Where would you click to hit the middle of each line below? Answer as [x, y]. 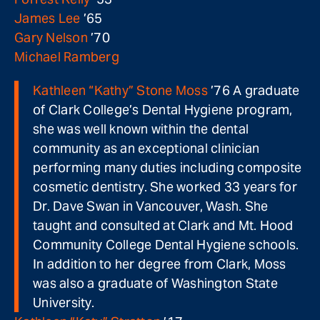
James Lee [47, 18]
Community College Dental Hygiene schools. [166, 245]
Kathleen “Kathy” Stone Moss [120, 90]
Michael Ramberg [67, 57]
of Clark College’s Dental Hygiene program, [163, 110]
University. [64, 302]
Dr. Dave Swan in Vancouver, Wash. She [151, 206]
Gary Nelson [51, 37]
